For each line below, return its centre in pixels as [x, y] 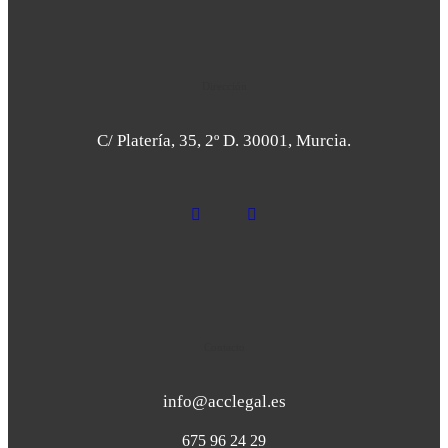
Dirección [224, 85]
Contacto [224, 347]
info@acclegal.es [224, 402]
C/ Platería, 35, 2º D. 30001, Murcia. [224, 140]
